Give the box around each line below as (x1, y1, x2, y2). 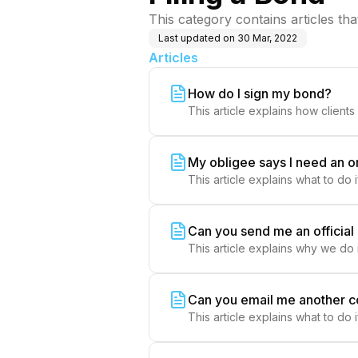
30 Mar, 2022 (237, 32, 297, 44)
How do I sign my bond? (188, 86, 332, 101)
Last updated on (158, 32, 235, 44)
